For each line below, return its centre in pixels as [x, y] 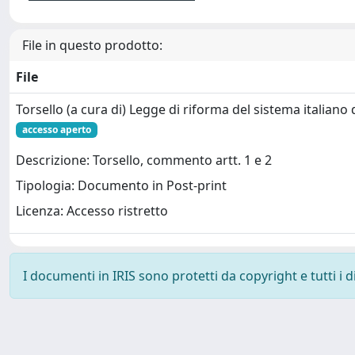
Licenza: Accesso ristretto [92, 211]
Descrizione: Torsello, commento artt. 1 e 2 [144, 160]
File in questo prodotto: [92, 45]
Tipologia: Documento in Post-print [121, 186]
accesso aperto [56, 130]
